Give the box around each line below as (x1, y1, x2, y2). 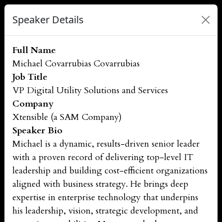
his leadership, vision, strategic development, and (12, 205, 198, 217)
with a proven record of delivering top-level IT (12, 151, 193, 164)
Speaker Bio (12, 124, 62, 137)
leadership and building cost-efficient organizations (12, 165, 208, 177)
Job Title (12, 71, 48, 83)
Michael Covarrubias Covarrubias (12, 57, 140, 70)
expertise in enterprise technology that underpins (12, 191, 198, 204)
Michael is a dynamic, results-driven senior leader (12, 138, 200, 150)
